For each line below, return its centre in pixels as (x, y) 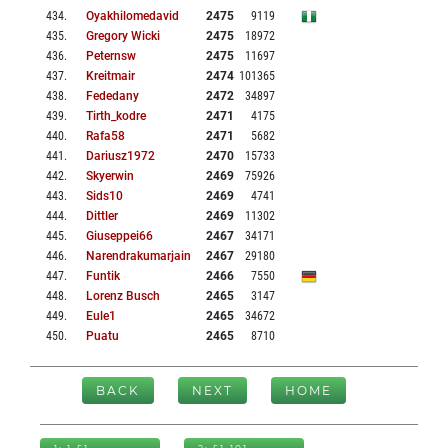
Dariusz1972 (120, 156)
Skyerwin (110, 176)
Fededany (112, 96)
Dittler (102, 216)
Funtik (103, 276)
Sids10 (104, 196)
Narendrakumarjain (138, 256)
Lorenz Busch (123, 296)
